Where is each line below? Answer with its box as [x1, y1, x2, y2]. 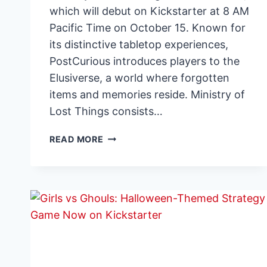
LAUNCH [103, 172, 143, 183]
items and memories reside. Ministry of [49, 88, 245, 101]
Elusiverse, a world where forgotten [49, 71, 229, 84]
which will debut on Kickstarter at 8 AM [49, 4, 249, 17]
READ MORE [49, 133, 104, 144]
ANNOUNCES [103, 145, 163, 156]
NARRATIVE [103, 213, 157, 224]
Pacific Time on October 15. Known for [49, 21, 246, 34]
